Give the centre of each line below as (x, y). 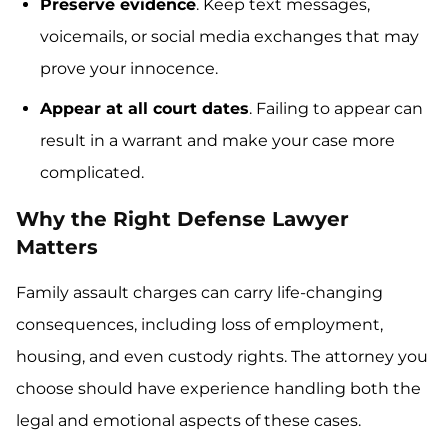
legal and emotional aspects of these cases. (188, 421)
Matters (57, 247)
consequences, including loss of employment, (199, 325)
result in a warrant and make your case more (217, 141)
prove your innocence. (129, 69)
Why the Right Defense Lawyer (182, 219)
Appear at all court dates (144, 109)
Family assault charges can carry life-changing (199, 293)
